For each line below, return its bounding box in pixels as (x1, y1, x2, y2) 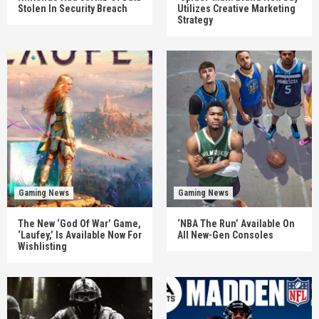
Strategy (177, 14, 213, 26)
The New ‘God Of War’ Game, (18, 217, 141, 229)
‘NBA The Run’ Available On (177, 217, 295, 229)
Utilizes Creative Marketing (177, 2, 296, 14)
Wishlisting (18, 240, 67, 252)
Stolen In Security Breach (18, 2, 127, 14)
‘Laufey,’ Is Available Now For (18, 229, 142, 241)
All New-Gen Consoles (177, 229, 273, 241)
